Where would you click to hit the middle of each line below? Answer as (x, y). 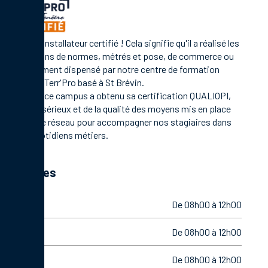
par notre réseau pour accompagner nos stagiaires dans (121, 121)
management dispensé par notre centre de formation (115, 69)
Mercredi (27, 259)
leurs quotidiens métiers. (59, 135)
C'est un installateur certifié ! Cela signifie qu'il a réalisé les (124, 42)
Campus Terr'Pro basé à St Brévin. (77, 82)
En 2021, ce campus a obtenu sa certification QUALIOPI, (120, 95)
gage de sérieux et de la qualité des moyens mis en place (120, 108)
